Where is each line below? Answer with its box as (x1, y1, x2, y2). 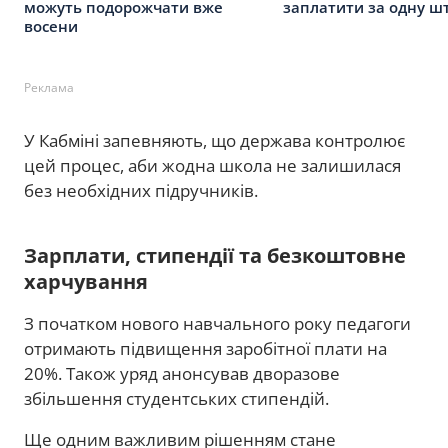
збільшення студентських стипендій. (24, 386, 329, 410)
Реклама (24, 78, 74, 96)
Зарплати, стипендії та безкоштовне (24, 241, 406, 269)
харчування (24, 267, 148, 295)
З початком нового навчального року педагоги (24, 311, 411, 335)
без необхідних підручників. (24, 178, 258, 202)
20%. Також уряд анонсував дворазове (24, 361, 340, 385)
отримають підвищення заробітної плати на (24, 336, 387, 360)
